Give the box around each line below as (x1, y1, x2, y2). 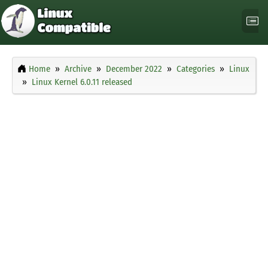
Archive (65, 63, 92, 75)
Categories (176, 63, 215, 75)
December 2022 (106, 63, 162, 75)
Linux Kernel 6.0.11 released (32, 77, 132, 88)
